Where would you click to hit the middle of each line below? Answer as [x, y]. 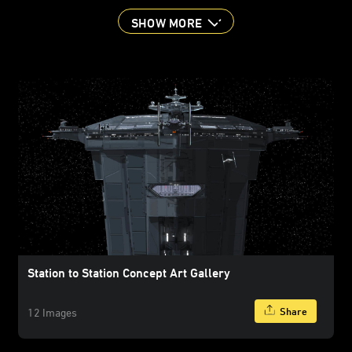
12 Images [52, 312]
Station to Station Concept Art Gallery [129, 272]
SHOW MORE [167, 22]
